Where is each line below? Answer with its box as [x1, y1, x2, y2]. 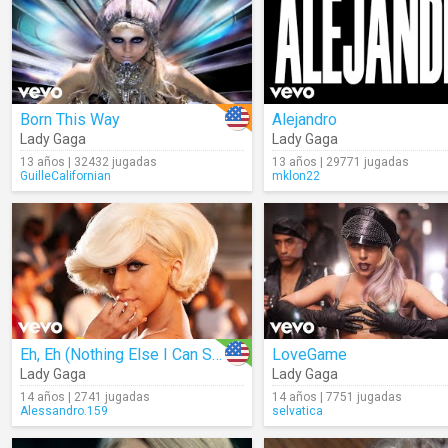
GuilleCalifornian [20, 169, 111, 183]
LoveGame [272, 345, 347, 364]
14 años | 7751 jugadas [272, 390, 402, 404]
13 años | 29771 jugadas [272, 155, 409, 169]
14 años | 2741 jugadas [20, 390, 150, 404]
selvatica [272, 404, 323, 418]
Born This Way [20, 110, 120, 129]
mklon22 [272, 169, 320, 183]
